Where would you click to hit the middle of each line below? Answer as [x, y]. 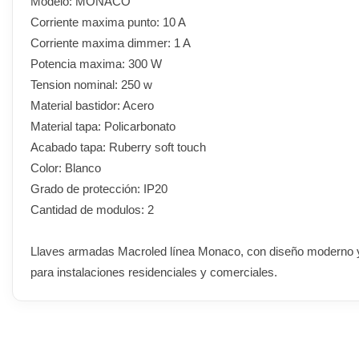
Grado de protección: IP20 [99, 188]
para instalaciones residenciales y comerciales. [154, 272]
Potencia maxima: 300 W [96, 63]
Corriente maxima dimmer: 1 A [111, 42]
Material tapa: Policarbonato [103, 126]
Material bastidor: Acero [92, 105]
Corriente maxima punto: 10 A [108, 22]
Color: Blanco [66, 167]
